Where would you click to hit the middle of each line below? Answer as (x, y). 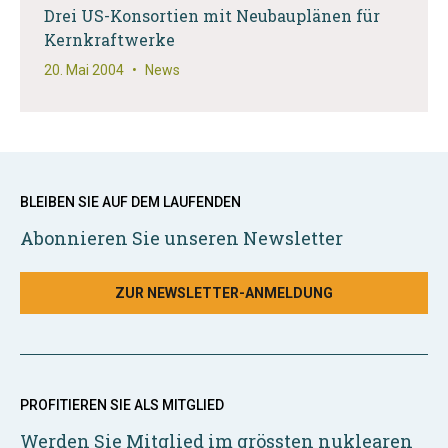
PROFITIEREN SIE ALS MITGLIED (122, 405)
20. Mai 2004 (84, 70)
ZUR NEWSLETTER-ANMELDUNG (224, 293)
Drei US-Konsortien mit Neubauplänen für (212, 15)
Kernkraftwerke (109, 39)
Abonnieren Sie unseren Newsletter (181, 238)
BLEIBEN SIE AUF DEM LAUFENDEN (130, 202)
